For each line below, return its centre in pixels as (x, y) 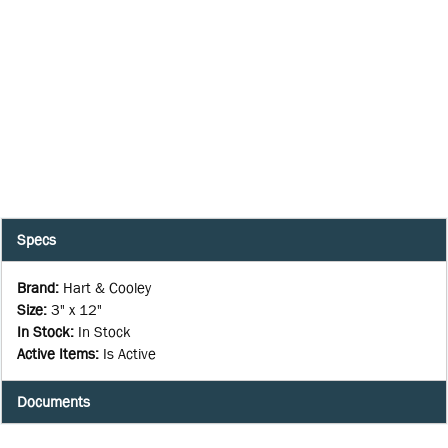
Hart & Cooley (107, 287)
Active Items (56, 353)
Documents (53, 402)
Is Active (129, 353)
